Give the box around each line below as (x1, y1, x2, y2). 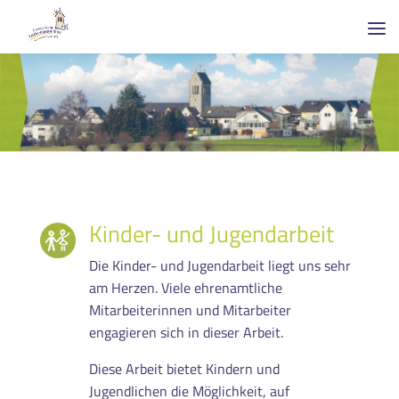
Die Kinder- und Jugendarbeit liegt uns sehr (88, 254, 351, 276)
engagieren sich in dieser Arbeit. (88, 321, 283, 343)
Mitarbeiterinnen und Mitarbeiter (88, 298, 291, 321)
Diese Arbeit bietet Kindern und (88, 357, 280, 379)
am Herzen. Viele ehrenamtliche (88, 276, 282, 298)
